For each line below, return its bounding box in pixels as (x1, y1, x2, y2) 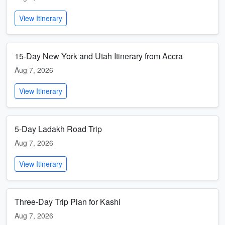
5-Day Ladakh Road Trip (15, 123, 102, 135)
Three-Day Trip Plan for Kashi (15, 196, 121, 207)
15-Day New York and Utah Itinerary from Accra (15, 50, 183, 62)
